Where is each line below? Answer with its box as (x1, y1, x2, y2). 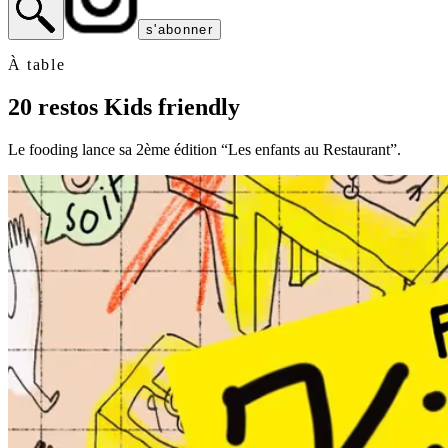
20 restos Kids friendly (8, 93, 240, 120)
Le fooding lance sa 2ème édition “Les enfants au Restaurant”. (8, 140, 401, 158)
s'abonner (146, 22, 213, 37)
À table (8, 56, 66, 73)
